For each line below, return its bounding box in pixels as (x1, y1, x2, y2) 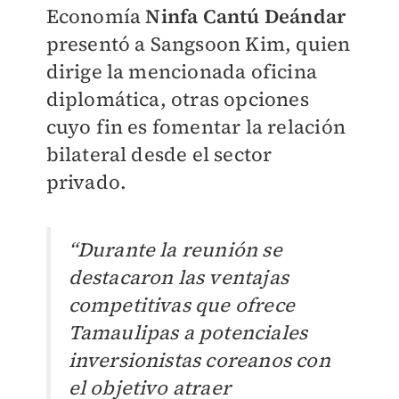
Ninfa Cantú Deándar (145, 3, 346, 29)
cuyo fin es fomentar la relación (45, 113, 346, 140)
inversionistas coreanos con (68, 346, 330, 374)
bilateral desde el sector (45, 141, 273, 167)
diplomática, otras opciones (45, 85, 309, 112)
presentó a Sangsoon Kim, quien (45, 30, 351, 57)
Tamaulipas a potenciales (68, 319, 308, 346)
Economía (45, 3, 146, 29)
